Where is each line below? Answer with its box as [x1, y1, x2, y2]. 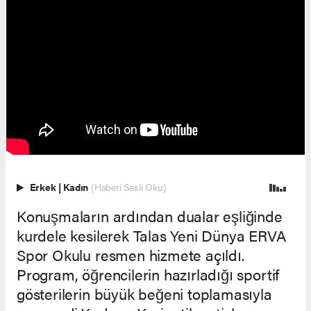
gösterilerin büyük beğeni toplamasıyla [17, 282, 272, 304]
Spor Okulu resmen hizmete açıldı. [17, 243, 244, 265]
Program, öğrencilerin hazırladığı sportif [17, 262, 280, 285]
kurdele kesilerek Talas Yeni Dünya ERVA [17, 224, 287, 246]
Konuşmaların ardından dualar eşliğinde [17, 204, 283, 226]
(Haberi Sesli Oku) [90, 180, 167, 194]
